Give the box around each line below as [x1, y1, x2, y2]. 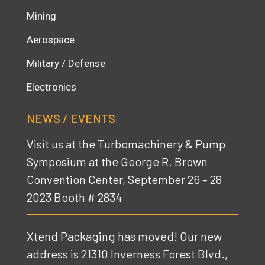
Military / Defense [27, 57, 105, 69]
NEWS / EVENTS [27, 111, 115, 125]
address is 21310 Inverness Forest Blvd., [27, 246, 228, 261]
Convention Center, [27, 172, 128, 186]
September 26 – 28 [128, 172, 222, 186]
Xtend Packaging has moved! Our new [27, 228, 222, 243]
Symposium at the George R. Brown [27, 154, 208, 169]
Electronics [27, 80, 76, 93]
